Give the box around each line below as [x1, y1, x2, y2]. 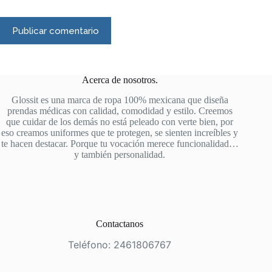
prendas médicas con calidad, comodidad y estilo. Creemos [7, 106, 233, 117]
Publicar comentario [12, 25, 99, 36]
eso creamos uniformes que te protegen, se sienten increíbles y [1, 127, 239, 138]
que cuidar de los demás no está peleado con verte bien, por [6, 117, 234, 127]
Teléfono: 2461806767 [68, 239, 172, 251]
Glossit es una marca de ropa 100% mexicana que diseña [11, 95, 228, 106]
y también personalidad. [74, 149, 166, 160]
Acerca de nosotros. [81, 75, 158, 86]
